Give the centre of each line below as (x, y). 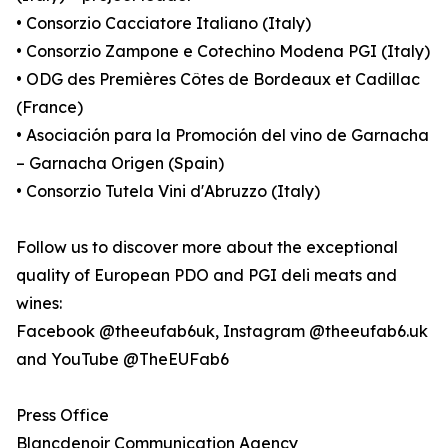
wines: (39, 303)
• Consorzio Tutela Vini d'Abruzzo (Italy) (168, 191)
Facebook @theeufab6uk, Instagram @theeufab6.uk (222, 331)
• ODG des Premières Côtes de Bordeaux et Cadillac (218, 79)
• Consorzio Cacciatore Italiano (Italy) (163, 23)
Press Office (62, 415)
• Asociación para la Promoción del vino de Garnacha (222, 135)
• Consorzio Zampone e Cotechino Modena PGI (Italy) (223, 51)
